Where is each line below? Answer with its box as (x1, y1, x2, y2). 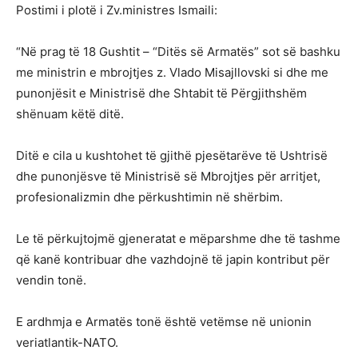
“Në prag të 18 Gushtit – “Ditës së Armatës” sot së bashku (16, 43, 340, 59)
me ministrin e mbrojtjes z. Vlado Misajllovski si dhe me (16, 64, 328, 80)
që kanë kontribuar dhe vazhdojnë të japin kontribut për (16, 251, 330, 267)
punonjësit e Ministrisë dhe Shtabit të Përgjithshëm (16, 85, 307, 101)
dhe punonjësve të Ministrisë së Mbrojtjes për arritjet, (16, 168, 320, 184)
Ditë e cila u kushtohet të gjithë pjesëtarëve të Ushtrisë (16, 147, 328, 163)
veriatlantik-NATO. (16, 334, 118, 350)
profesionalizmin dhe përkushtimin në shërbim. (16, 189, 283, 205)
